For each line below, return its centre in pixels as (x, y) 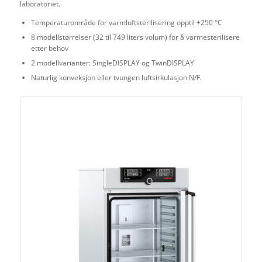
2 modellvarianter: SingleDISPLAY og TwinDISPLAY (112, 63)
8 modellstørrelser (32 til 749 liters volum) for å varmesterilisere (135, 37)
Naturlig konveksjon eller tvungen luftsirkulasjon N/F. (116, 77)
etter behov (49, 48)
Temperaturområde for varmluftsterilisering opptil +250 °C (126, 22)
